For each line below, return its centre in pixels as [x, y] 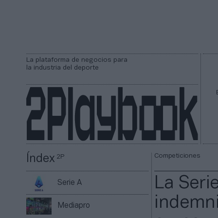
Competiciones [177, 156]
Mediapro [74, 206]
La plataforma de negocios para [77, 60]
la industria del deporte [63, 68]
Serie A [70, 183]
